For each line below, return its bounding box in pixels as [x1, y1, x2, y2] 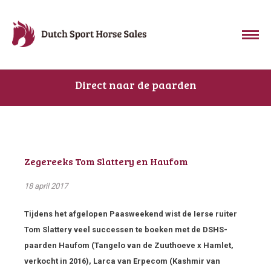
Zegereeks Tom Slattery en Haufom [24, 155, 188, 168]
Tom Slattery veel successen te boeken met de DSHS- [24, 225, 227, 234]
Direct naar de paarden [74, 77, 197, 92]
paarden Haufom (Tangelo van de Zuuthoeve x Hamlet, [24, 241, 233, 250]
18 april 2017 [24, 181, 68, 191]
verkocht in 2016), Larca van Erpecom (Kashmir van [24, 256, 220, 266]
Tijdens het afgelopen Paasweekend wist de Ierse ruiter [24, 209, 237, 218]
